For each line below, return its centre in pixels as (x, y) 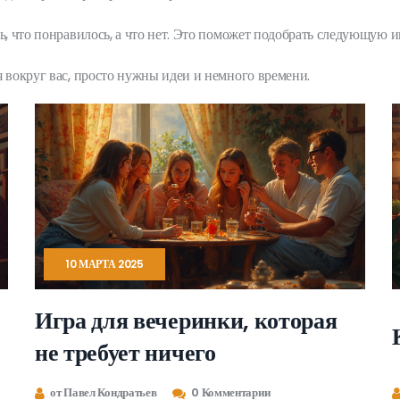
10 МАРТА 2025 (104, 264)
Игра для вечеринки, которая (186, 320)
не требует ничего (125, 352)
